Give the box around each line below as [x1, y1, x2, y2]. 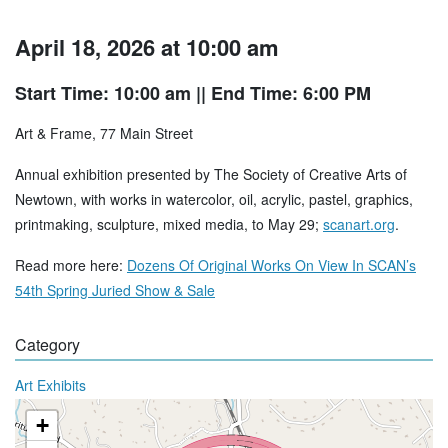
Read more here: [15, 255, 127, 276]
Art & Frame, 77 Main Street [15, 123, 193, 144]
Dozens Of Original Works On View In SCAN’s [127, 255, 416, 276]
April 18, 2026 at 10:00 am [15, 31, 279, 64]
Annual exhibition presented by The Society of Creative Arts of [15, 164, 407, 185]
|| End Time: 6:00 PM [191, 80, 371, 107]
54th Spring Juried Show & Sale [15, 280, 215, 301]
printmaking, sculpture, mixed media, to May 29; [15, 214, 323, 235]
